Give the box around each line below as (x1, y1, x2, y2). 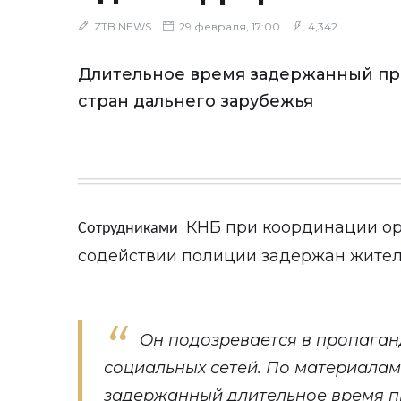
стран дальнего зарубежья (78, 91, 313, 111)
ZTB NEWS (94, 20, 151, 33)
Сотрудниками (78, 220, 182, 237)
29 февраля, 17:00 (176, 20, 280, 33)
